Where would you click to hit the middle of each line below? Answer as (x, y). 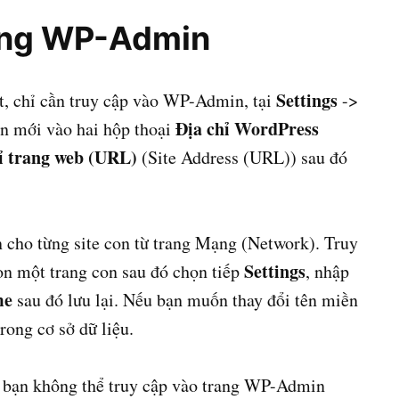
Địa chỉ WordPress (247, 129)
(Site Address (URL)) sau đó (242, 158)
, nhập (327, 272)
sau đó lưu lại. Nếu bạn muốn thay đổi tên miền (185, 300)
